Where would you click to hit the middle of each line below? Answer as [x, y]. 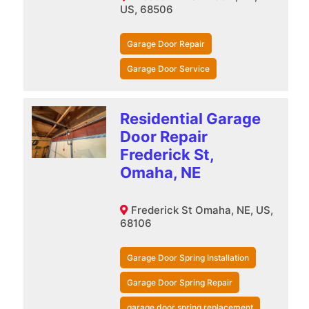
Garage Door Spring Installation [188, 257]
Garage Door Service [168, 68]
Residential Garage [190, 118]
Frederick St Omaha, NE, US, [202, 210]
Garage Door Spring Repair [179, 282]
